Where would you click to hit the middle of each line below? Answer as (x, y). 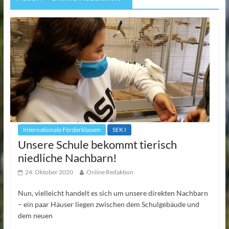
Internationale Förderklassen (62, 129)
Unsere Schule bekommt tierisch (97, 144)
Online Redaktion (110, 172)
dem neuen (35, 215)
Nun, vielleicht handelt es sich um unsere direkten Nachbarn (113, 193)
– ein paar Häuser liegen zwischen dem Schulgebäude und (108, 204)
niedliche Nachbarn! (67, 157)
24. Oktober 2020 (49, 172)
